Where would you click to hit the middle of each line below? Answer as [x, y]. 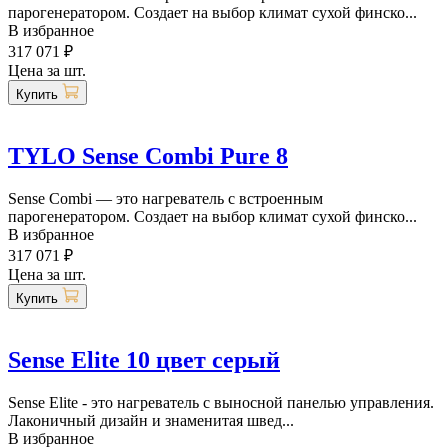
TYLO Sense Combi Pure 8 [148, 155]
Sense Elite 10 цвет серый [144, 359]
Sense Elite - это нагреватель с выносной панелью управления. [221, 402]
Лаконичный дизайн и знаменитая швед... [151, 420]
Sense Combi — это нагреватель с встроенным [165, 198]
